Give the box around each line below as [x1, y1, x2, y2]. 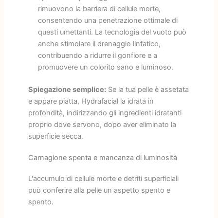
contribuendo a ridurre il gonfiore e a [37, 51, 157, 60]
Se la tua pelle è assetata [106, 85, 189, 94]
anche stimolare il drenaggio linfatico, [37, 39, 161, 48]
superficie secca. [28, 131, 83, 141]
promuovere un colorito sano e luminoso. [37, 62, 173, 72]
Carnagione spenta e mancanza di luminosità [28, 153, 177, 162]
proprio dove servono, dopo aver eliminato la [28, 120, 176, 129]
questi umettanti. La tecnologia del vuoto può [37, 27, 186, 36]
